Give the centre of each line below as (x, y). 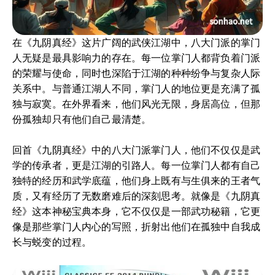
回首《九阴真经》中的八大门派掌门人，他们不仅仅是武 (137, 150)
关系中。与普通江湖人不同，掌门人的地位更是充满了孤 (137, 88)
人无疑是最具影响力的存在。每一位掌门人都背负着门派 (137, 58)
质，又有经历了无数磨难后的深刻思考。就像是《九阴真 (137, 196)
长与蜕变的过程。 (52, 242)
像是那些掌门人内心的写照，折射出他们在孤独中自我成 (137, 227)
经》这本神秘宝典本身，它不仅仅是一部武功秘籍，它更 (137, 211)
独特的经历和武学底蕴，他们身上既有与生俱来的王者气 (137, 180)
